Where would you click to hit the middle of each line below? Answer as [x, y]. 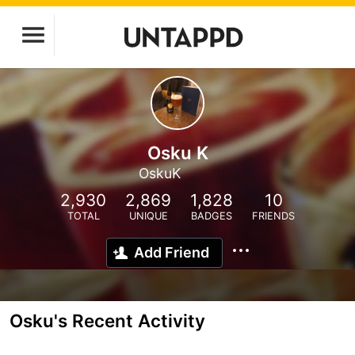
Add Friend [172, 252]
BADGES [212, 216]
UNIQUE [148, 216]
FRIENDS [273, 216]
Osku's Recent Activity [107, 321]
